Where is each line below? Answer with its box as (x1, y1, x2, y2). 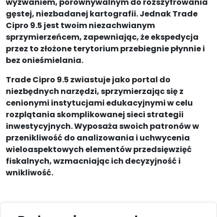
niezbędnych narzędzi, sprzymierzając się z (6, 86, 184, 97)
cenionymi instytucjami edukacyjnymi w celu (6, 97, 193, 109)
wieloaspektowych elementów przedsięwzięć (6, 144, 192, 155)
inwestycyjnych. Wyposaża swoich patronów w (6, 121, 199, 132)
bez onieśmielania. (6, 55, 83, 66)
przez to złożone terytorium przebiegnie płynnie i (6, 43, 205, 55)
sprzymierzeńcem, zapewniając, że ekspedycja (6, 31, 199, 43)
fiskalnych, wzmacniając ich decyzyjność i (6, 155, 181, 167)
